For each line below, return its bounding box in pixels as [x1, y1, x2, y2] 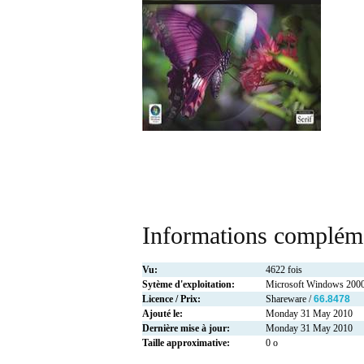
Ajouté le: [142, 308, 183, 320]
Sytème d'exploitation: [142, 279, 235, 291]
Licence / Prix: [142, 293, 201, 305]
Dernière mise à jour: [142, 323, 230, 335]
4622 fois [266, 264, 302, 276]
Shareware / [266, 293, 314, 305]
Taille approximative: [142, 337, 230, 349]
